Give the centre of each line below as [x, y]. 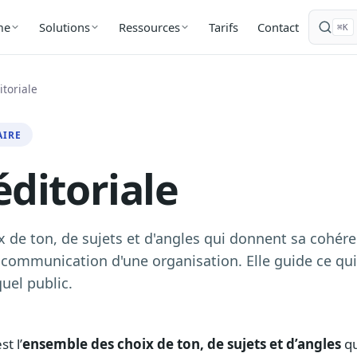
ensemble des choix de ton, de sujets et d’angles [182, 344]
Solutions [64, 27]
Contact [278, 27]
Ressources [149, 27]
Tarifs [223, 27]
